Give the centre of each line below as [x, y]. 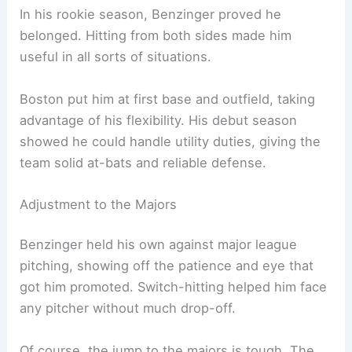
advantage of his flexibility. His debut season [159, 120]
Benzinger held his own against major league [159, 245]
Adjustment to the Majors [99, 204]
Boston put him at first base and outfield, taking [168, 99]
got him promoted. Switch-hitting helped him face [174, 287]
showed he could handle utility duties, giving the [170, 141]
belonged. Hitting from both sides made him [156, 36]
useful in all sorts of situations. [116, 57]
